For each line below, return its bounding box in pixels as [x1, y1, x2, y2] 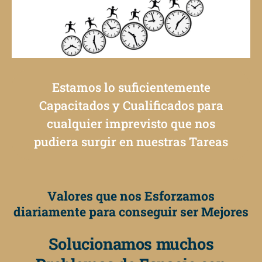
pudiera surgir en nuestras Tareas [34, 133, 228, 150]
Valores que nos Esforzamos [47, 187, 215, 204]
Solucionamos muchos [48, 233, 214, 254]
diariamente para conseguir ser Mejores [13, 203, 249, 220]
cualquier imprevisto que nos [47, 115, 215, 132]
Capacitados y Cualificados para [39, 97, 223, 114]
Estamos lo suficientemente [51, 79, 211, 96]
